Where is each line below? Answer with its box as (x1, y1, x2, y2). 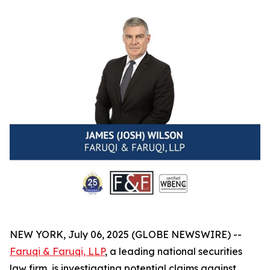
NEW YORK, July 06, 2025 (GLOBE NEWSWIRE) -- (10, 228, 242, 240)
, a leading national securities (105, 245, 242, 257)
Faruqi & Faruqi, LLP (10, 245, 105, 257)
